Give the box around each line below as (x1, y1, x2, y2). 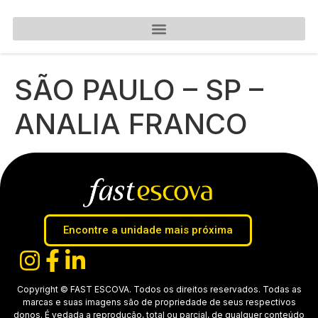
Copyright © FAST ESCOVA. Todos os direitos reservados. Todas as (16, 284, 302, 295)
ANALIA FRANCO (14, 106, 248, 141)
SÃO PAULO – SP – (14, 72, 263, 107)
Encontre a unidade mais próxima (62, 224, 233, 237)
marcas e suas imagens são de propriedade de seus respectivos (22, 297, 296, 308)
